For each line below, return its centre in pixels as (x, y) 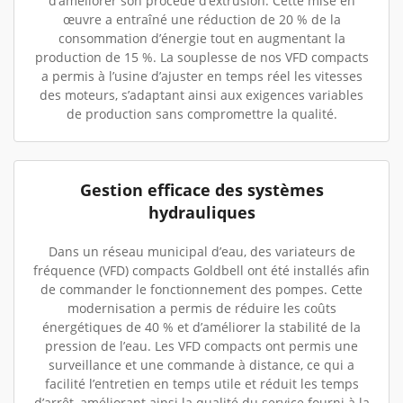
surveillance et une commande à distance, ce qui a (201, 365)
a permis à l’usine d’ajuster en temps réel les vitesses (201, 76)
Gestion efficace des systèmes (201, 190)
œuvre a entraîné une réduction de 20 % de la (201, 19)
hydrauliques (201, 212)
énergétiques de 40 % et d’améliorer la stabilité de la (201, 327)
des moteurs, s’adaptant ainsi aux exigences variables (201, 95)
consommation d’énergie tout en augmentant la (201, 38)
